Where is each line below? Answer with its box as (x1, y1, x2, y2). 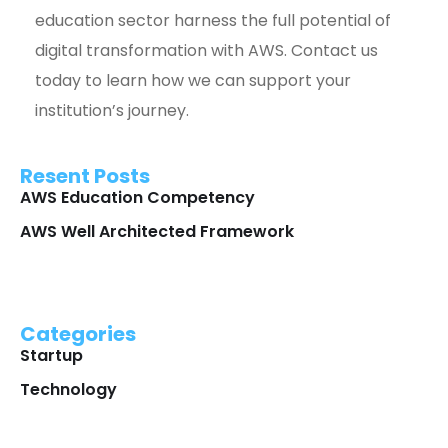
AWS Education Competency (20, 186, 255, 209)
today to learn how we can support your (35, 69, 351, 92)
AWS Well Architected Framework (20, 220, 294, 243)
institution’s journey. (35, 99, 189, 122)
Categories (20, 320, 136, 348)
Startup (20, 344, 83, 367)
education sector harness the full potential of (35, 9, 391, 32)
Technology (20, 378, 117, 401)
